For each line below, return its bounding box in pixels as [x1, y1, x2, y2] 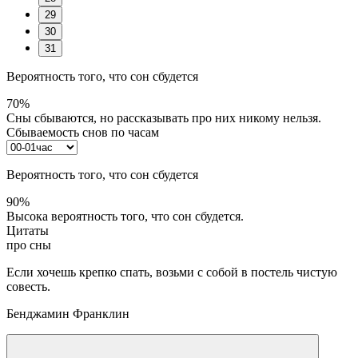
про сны [6, 237, 51, 252]
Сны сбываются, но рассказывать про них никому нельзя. [6, 110, 321, 125]
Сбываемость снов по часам [6, 125, 159, 139]
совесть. [6, 279, 50, 293]
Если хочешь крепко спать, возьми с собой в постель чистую [6, 265, 337, 279]
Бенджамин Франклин [6, 306, 129, 320]
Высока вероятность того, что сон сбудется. [6, 209, 244, 223]
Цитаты [6, 223, 49, 237]
